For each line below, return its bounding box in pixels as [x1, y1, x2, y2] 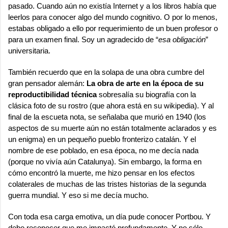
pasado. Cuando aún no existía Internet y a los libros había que [8, 2, 216, 10]
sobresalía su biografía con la [97, 90, 196, 99]
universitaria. [8, 46, 50, 55]
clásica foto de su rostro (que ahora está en [8, 101, 154, 110]
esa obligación [158, 35, 206, 44]
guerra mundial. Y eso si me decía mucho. [8, 191, 149, 199]
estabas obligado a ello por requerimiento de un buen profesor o [8, 24, 218, 33]
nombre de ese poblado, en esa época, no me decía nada [8, 146, 198, 155]
